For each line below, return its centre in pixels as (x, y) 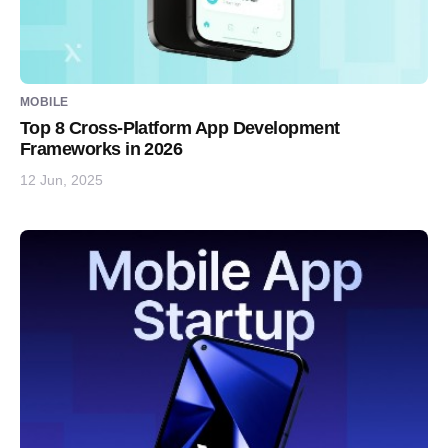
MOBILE (44, 102)
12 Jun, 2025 (61, 179)
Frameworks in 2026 (101, 149)
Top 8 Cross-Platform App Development (180, 128)
